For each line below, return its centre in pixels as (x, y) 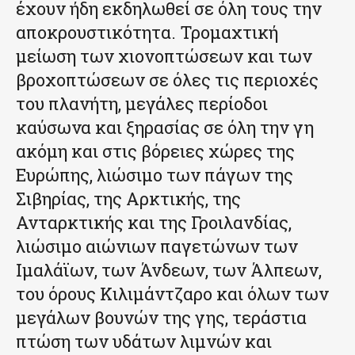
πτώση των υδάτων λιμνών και (144, 342)
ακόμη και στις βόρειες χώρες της (155, 151)
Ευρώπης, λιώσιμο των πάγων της (155, 175)
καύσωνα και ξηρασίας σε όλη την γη (165, 128)
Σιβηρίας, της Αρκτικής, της (128, 199)
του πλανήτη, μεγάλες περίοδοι (142, 104)
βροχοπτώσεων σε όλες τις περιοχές (167, 80)
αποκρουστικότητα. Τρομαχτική (147, 32)
